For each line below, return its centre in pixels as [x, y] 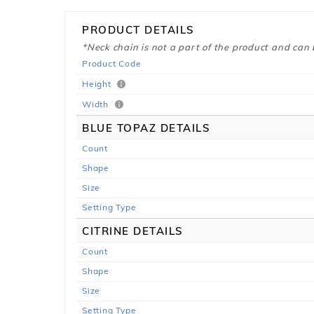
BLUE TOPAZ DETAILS [146, 128]
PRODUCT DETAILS [138, 30]
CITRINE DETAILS [133, 231]
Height [98, 84]
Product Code [112, 63]
